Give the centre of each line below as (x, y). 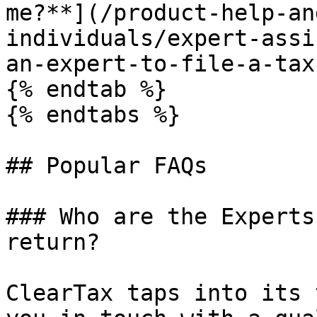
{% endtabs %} (93, 115)
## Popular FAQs (106, 166)
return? (53, 242)
